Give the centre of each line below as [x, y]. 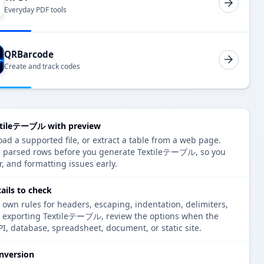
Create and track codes [42, 67]
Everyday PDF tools [35, 9]
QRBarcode [29, 54]
